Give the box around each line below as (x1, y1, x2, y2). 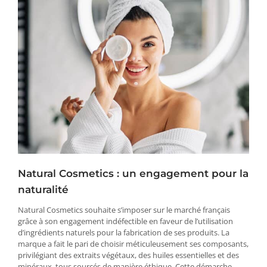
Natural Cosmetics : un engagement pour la (18, 167, 249, 180)
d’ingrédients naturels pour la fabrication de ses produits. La (18, 227, 229, 238)
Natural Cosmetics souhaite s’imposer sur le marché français (18, 204, 230, 216)
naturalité (18, 184, 69, 196)
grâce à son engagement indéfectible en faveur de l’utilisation (18, 216, 233, 227)
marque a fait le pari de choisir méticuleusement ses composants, (18, 238, 249, 250)
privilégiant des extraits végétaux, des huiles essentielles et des (18, 250, 239, 261)
